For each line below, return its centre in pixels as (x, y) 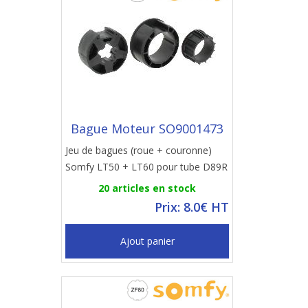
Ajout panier (147, 241)
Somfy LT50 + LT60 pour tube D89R (146, 167)
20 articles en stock (147, 188)
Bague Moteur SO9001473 (147, 129)
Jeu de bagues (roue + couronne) (139, 150)
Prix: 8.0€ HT (192, 207)
